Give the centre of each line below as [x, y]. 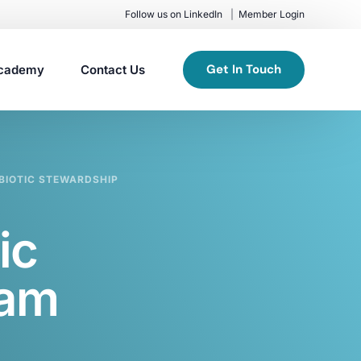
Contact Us [112, 69]
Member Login [272, 14]
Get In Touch [244, 69]
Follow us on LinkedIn [174, 14]
